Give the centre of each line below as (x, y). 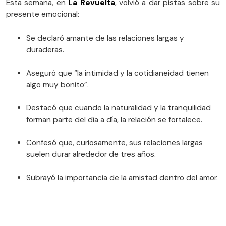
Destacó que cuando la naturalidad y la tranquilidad (119, 108)
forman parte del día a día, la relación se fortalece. (114, 120)
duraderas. (45, 50)
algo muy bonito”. (58, 85)
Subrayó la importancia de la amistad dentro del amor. (122, 178)
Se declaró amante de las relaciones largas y (105, 39)
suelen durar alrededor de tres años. (91, 155)
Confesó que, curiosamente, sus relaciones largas (115, 143)
